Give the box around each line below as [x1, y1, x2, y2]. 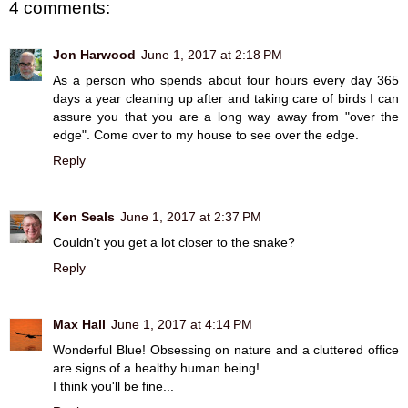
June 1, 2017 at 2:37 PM [120, 209, 261, 225]
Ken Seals [53, 209, 115, 225]
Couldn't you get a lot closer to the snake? [53, 235, 295, 250]
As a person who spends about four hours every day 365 [53, 73, 399, 88]
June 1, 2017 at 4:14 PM [111, 317, 252, 332]
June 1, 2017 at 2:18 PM [141, 47, 282, 63]
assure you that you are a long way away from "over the [53, 109, 399, 125]
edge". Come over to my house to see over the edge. [53, 127, 359, 143]
